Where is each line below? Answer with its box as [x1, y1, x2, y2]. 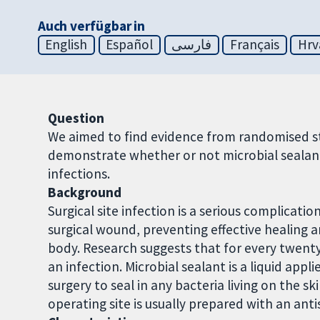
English [45, 36, 88, 54]
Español [106, 36, 154, 54]
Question [48, 109, 105, 127]
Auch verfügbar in [37, 17, 146, 35]
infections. [48, 165, 111, 183]
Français [230, 36, 279, 54]
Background [48, 184, 122, 201]
